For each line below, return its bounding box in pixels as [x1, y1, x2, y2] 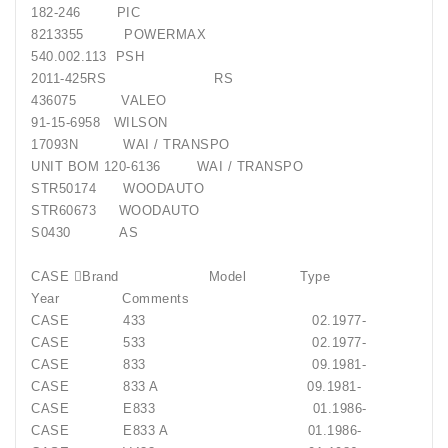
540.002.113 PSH [31, 49, 198, 65]
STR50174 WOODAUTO [31, 181, 204, 197]
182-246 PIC [31, 5, 203, 21]
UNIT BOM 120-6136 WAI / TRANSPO [31, 159, 357, 175]
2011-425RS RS [31, 71, 233, 87]
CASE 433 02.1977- [31, 313, 393, 329]
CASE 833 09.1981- [31, 357, 393, 373]
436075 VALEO [31, 93, 167, 109]
